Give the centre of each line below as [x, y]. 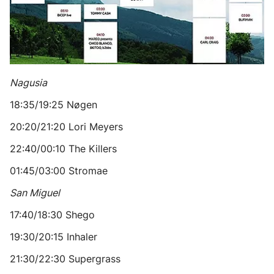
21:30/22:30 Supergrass [65, 259]
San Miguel [35, 193]
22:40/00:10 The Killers [63, 149]
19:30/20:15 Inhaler [54, 237]
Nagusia [28, 83]
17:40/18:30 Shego [52, 215]
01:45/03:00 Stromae [59, 171]
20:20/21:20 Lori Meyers [66, 127]
